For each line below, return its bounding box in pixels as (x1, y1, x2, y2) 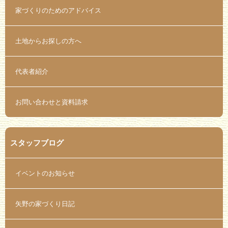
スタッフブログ (10, 138, 64, 147)
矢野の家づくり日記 (15, 200, 75, 208)
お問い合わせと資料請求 (15, 98, 88, 106)
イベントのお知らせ (15, 169, 75, 178)
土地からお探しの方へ (15, 37, 81, 45)
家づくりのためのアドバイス (15, 7, 101, 15)
